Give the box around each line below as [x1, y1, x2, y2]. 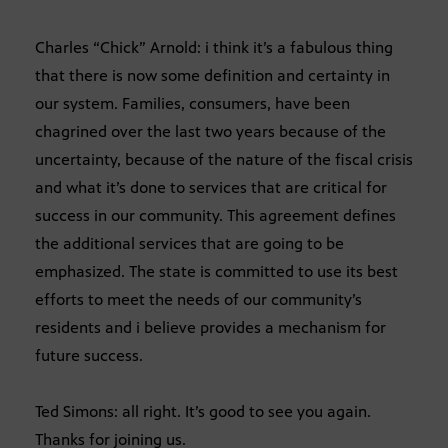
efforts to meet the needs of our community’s [35, 289, 362, 309]
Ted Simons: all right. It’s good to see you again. [35, 401, 371, 421]
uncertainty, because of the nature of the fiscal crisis [35, 149, 413, 169]
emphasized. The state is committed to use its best [35, 261, 398, 281]
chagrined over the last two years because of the [35, 121, 386, 141]
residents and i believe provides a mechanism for [35, 317, 386, 337]
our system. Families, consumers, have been [35, 93, 350, 113]
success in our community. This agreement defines [35, 205, 396, 225]
